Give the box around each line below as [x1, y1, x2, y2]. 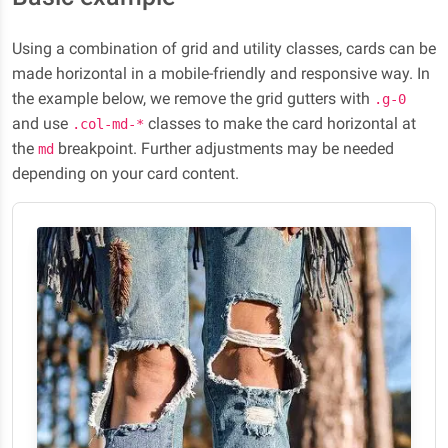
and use [12, 114, 72, 133]
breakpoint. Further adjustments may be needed [54, 139, 394, 158]
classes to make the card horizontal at [144, 114, 416, 133]
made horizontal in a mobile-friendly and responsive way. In [12, 64, 430, 83]
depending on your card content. [12, 164, 239, 183]
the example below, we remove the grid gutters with [12, 89, 374, 108]
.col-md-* [72, 116, 144, 132]
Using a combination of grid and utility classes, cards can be [12, 39, 436, 58]
